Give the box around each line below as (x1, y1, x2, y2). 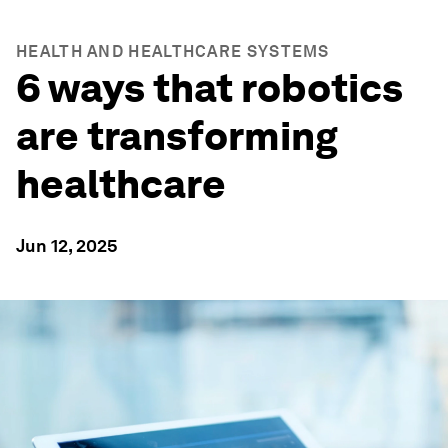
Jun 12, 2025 (16, 235, 118, 256)
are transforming (16, 112, 338, 160)
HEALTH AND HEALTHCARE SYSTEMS (16, 42, 330, 61)
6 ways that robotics (16, 64, 403, 112)
